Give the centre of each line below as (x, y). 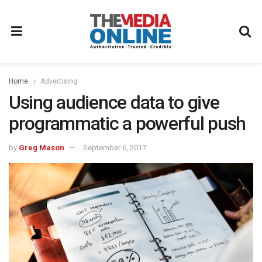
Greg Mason (42, 147)
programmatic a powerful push (127, 123)
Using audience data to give (114, 102)
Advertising (59, 81)
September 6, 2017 (115, 147)
